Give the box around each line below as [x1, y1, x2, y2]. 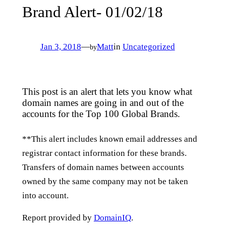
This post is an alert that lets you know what [22, 86, 192, 97]
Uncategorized [122, 41, 175, 51]
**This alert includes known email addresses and [22, 134, 197, 144]
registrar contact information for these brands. [22, 148, 187, 158]
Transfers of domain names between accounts [22, 162, 184, 172]
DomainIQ [93, 213, 131, 223]
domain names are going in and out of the [22, 97, 184, 108]
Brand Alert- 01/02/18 [22, 3, 163, 21]
